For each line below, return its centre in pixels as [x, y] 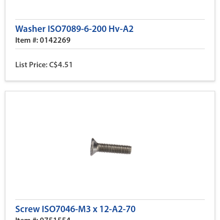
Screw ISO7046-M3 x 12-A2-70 [75, 210]
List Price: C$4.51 [44, 65]
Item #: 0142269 [43, 41]
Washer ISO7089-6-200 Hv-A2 [74, 30]
